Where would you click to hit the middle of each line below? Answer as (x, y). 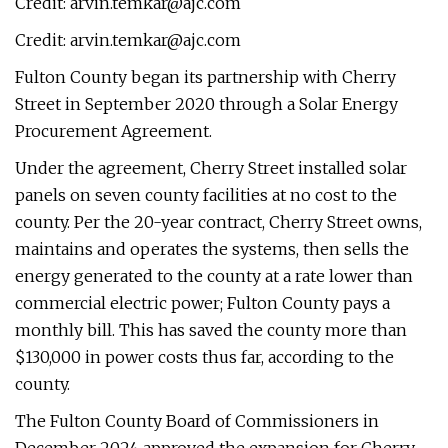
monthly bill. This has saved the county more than (211, 330)
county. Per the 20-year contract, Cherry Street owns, (218, 222)
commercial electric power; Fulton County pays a (202, 303)
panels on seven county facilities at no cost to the (206, 195)
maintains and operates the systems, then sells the (212, 249)
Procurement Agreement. (113, 131)
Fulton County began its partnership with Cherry (205, 77)
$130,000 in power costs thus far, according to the (204, 357)
